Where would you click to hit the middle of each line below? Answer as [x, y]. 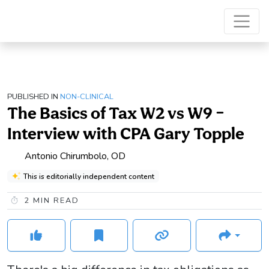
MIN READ [55, 201]
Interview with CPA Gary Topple [126, 134]
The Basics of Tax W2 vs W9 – [116, 113]
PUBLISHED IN [33, 97]
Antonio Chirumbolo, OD [75, 156]
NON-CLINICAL [87, 97]
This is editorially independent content [89, 176]
